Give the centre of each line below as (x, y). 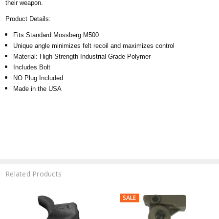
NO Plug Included (39, 78)
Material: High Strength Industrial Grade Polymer (82, 57)
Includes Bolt (32, 67)
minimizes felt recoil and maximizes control (114, 46)
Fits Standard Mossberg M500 (56, 35)
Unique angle (33, 46)
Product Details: (28, 19)
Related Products (34, 174)
